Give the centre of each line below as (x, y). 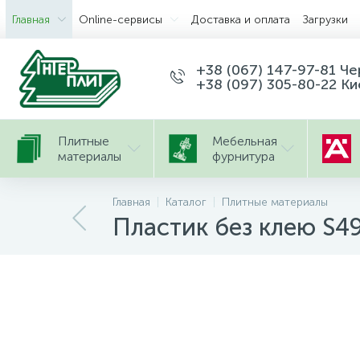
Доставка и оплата (241, 19)
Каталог (186, 202)
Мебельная (244, 141)
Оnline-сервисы (121, 19)
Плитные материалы (275, 202)
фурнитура (243, 156)
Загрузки (325, 19)
